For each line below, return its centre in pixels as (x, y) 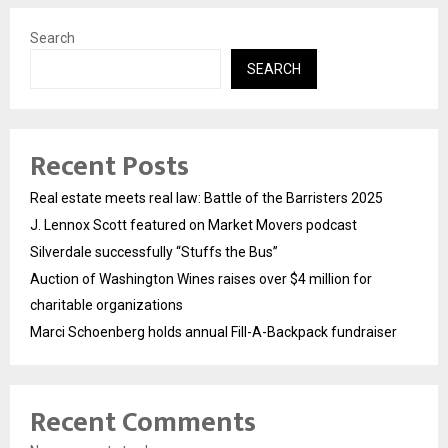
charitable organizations (106, 305)
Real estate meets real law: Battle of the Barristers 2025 (206, 198)
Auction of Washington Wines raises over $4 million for (201, 279)
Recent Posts (109, 167)
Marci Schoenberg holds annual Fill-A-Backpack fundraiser (213, 332)
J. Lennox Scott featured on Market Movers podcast (193, 225)
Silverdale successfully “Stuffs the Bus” (154, 252)
